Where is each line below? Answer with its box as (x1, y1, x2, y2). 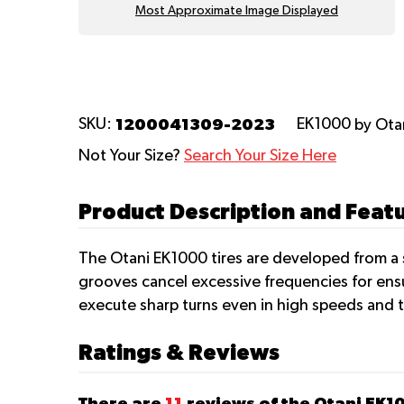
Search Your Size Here (184, 148, 336, 165)
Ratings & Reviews (78, 339, 280, 365)
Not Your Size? (78, 148, 184, 165)
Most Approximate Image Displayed (135, 4, 338, 17)
